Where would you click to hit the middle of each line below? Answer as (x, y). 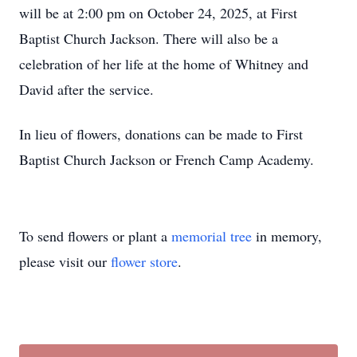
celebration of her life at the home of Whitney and (164, 64)
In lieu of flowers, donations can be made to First (161, 134)
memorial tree (212, 236)
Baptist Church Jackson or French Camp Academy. (167, 159)
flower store (144, 261)
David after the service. (86, 89)
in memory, (287, 236)
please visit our (65, 261)
